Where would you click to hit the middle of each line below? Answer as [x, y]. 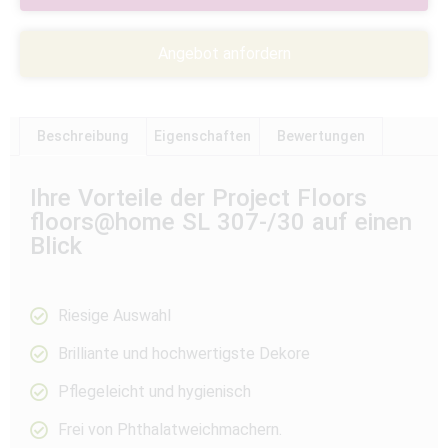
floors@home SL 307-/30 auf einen [221, 221]
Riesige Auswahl [114, 315]
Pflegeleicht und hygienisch [154, 391]
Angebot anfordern [224, 54]
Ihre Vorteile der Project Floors [198, 197]
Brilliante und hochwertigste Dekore [183, 353]
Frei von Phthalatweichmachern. [169, 429]
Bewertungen [320, 136]
